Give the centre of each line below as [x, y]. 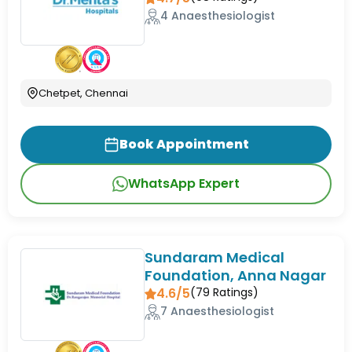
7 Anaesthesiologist [218, 312]
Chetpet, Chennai [83, 93]
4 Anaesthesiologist [218, 16]
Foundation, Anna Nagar [236, 276]
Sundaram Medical [215, 258]
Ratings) [235, 293]
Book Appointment [184, 145]
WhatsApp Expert [184, 184]
